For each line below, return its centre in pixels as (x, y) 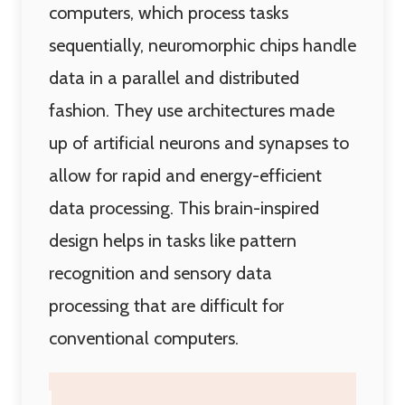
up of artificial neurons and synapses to (199, 143)
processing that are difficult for (166, 306)
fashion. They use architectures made (192, 110)
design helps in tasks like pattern (173, 240)
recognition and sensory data (160, 273)
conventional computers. (144, 338)
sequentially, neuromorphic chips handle (202, 45)
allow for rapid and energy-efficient (185, 175)
